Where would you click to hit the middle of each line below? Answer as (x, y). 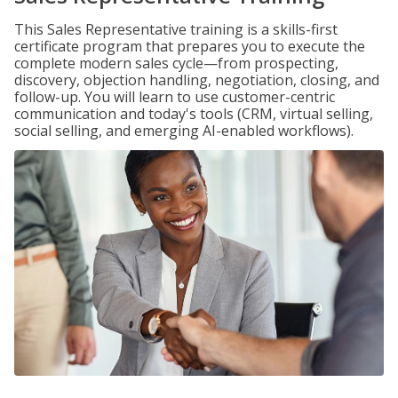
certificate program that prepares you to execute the (190, 46)
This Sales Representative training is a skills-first (176, 29)
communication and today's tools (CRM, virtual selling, (194, 114)
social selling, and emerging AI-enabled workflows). (184, 131)
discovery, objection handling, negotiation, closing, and (197, 80)
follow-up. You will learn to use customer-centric (175, 97)
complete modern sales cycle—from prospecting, (176, 63)
